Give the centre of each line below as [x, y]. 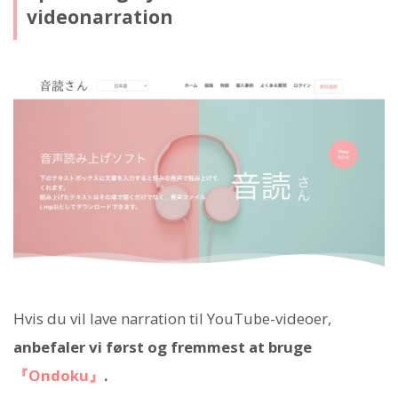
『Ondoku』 [59, 376]
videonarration [99, 17]
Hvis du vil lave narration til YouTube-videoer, [172, 319]
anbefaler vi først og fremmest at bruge [163, 347]
